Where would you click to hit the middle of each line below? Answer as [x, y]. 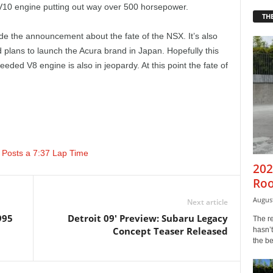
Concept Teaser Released [170, 231]
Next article [207, 202]
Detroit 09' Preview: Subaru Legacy [147, 218]
